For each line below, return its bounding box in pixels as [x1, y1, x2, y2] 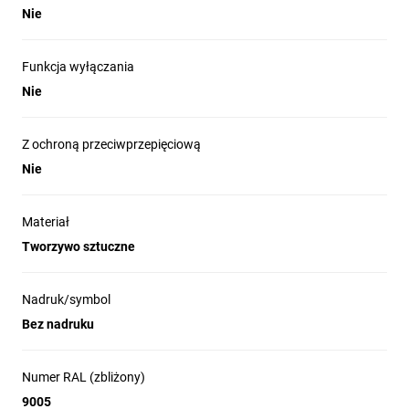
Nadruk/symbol [22, 292, 110, 307]
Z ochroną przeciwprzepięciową [22, 137, 201, 152]
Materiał [22, 215, 69, 229]
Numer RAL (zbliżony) [22, 370, 145, 384]
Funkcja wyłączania [22, 59, 134, 74]
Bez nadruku [22, 317, 94, 331]
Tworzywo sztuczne [22, 239, 135, 254]
